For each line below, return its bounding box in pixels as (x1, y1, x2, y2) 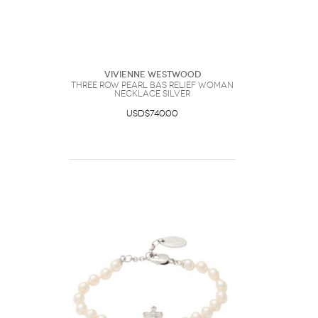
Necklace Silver (114, 89, 190, 99)
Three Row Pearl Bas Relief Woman (71, 80, 234, 90)
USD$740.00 (126, 109, 178, 119)
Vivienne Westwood (104, 70, 201, 79)
